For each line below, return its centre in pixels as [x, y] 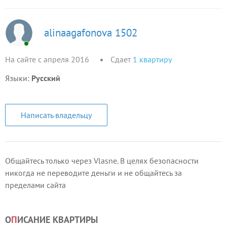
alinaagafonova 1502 [91, 32]
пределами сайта [35, 185]
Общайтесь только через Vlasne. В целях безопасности [102, 161]
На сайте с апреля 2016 [47, 59]
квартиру [156, 59]
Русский [46, 78]
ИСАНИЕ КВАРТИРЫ [58, 220]
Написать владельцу [56, 115]
